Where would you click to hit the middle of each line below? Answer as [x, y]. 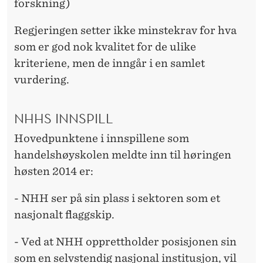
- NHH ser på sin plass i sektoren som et [117, 198]
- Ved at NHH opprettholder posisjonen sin [125, 242]
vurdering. [42, 79]
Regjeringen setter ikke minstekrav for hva [125, 30]
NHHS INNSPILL [64, 118]
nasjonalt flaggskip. [64, 215]
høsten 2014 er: [54, 171]
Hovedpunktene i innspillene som [102, 139]
